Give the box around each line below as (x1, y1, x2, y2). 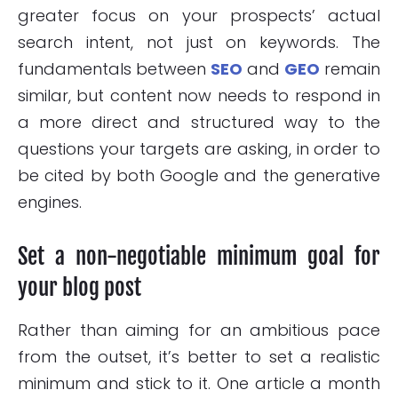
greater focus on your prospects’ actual (18, 4, 380, 28)
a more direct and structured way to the (18, 111, 380, 134)
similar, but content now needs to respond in (18, 84, 380, 107)
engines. (18, 191, 82, 214)
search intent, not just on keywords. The (18, 31, 380, 54)
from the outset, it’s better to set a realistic (18, 346, 380, 369)
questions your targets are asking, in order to (18, 138, 380, 161)
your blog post (18, 274, 141, 302)
